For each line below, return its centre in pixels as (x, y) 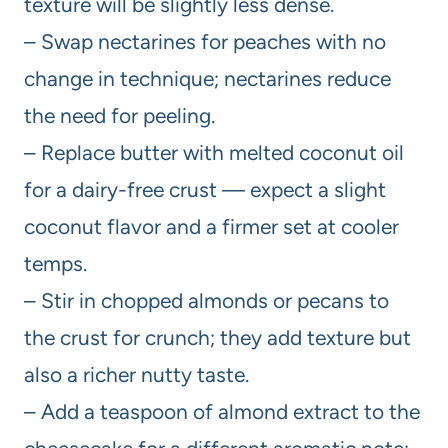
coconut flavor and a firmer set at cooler (211, 227)
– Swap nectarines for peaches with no (205, 42)
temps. (55, 264)
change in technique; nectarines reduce (207, 79)
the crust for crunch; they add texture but (217, 338)
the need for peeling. (119, 116)
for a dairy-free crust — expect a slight (205, 190)
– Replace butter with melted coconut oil (214, 153)
